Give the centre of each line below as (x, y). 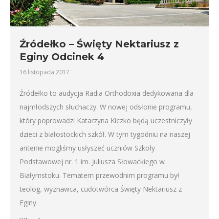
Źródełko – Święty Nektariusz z (99, 44)
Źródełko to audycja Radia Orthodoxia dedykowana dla (107, 93)
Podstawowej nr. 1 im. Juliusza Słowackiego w (92, 162)
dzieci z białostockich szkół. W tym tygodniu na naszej (105, 134)
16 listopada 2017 (44, 72)
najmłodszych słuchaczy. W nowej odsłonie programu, (106, 107)
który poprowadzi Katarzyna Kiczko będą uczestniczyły (106, 120)
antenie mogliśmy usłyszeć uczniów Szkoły (87, 148)
